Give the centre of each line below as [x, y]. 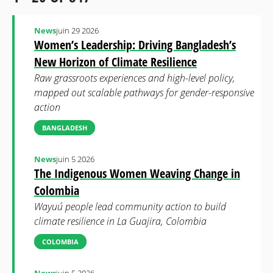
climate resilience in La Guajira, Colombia [120, 221]
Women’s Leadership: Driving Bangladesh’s [135, 45]
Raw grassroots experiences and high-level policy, [135, 78]
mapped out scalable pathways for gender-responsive [144, 93]
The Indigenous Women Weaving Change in [137, 173]
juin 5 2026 [75, 159]
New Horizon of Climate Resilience [115, 62]
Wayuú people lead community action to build [130, 207]
